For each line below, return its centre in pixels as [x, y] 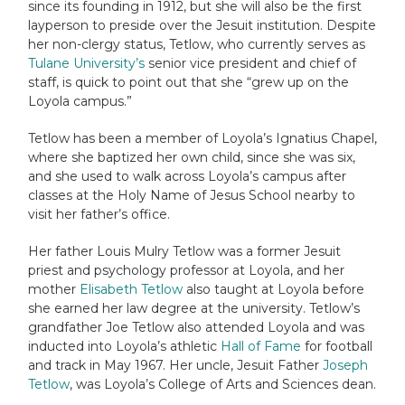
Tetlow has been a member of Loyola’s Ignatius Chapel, [202, 138]
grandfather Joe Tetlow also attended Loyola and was [196, 327]
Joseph [345, 365]
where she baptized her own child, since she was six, [192, 157]
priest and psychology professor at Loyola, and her [186, 270]
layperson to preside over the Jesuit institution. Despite [202, 25]
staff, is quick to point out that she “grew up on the [188, 82]
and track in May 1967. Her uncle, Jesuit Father [175, 365]
